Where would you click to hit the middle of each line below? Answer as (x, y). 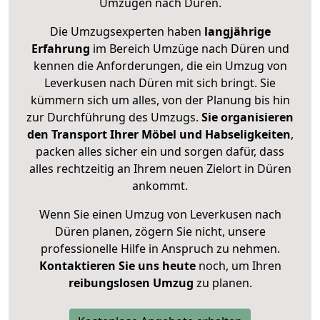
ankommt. (160, 186)
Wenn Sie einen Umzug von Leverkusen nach (160, 215)
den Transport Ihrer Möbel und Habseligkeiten (159, 135)
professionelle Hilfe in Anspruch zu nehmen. (160, 249)
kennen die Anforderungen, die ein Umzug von (160, 66)
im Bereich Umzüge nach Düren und (189, 49)
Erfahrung (60, 49)
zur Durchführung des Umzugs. (114, 117)
